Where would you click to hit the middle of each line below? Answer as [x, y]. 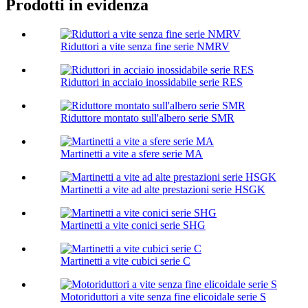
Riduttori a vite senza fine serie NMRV [145, 47]
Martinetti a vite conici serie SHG [133, 225]
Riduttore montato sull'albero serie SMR [147, 118]
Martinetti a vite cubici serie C [125, 261]
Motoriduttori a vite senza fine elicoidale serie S [163, 297]
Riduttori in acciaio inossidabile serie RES [152, 82]
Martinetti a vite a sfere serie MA [132, 154]
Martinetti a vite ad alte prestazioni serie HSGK [163, 190]
